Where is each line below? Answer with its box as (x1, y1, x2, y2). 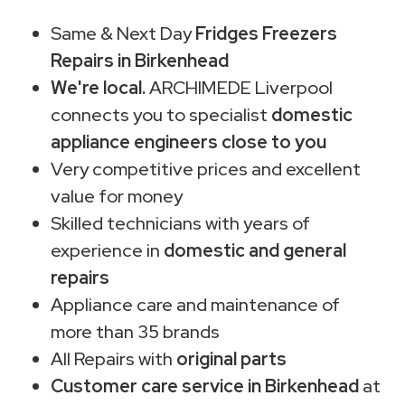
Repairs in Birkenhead (51, 48, 229, 72)
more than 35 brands (51, 319, 220, 344)
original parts (176, 346, 287, 371)
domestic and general (164, 238, 346, 262)
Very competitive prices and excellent (51, 156, 361, 181)
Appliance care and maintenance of (51, 292, 340, 316)
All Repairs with (51, 346, 176, 371)
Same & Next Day (51, 21, 195, 45)
